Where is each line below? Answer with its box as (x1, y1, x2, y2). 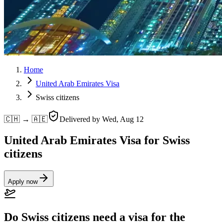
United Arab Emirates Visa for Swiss (4, 133, 190, 147)
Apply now (8, 177, 38, 185)
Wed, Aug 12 (102, 115, 144, 123)
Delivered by (59, 115, 102, 123)
